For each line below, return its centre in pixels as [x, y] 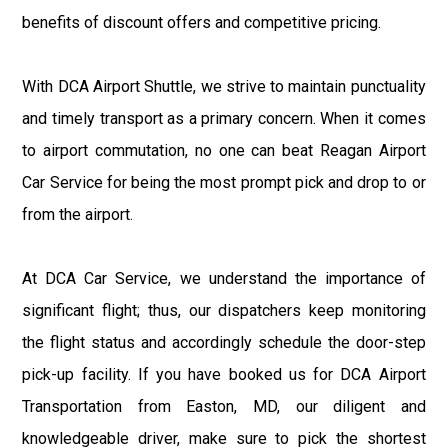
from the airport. [78, 214]
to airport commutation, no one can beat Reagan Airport [224, 150]
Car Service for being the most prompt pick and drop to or [224, 182]
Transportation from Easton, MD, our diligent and [224, 406]
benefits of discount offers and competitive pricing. [202, 22]
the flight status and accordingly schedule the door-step [224, 342]
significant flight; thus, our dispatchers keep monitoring [224, 310]
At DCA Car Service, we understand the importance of [224, 278]
